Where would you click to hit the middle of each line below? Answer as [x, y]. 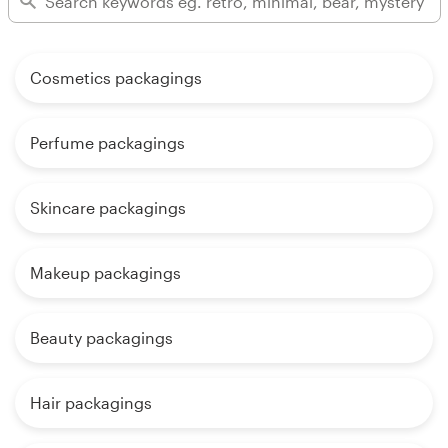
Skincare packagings [108, 208]
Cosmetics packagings [116, 78]
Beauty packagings [101, 338]
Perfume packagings [107, 143]
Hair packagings [91, 403]
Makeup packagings [105, 273]
